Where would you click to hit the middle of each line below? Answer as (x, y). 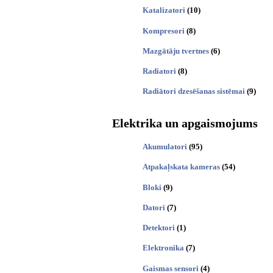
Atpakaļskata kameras (181, 167)
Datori (154, 207)
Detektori (159, 228)
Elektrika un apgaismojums (185, 123)
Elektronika (163, 248)
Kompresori (164, 30)
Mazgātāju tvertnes (176, 51)
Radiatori (159, 71)
